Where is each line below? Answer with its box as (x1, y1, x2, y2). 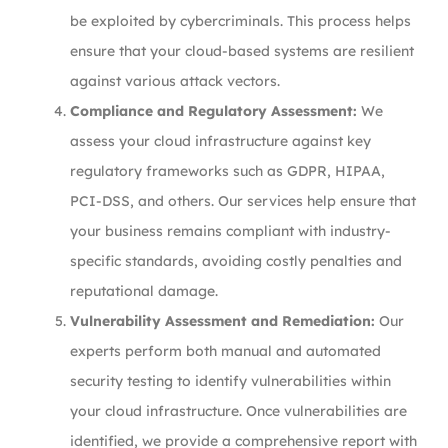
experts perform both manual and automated (70, 342, 381, 360)
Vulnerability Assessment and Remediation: (70, 312, 375, 330)
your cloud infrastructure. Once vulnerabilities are (70, 402, 407, 420)
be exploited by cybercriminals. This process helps (70, 12, 411, 30)
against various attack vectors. (70, 72, 280, 90)
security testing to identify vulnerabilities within (70, 372, 391, 390)
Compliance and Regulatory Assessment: (70, 102, 357, 120)
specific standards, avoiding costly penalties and (70, 252, 402, 270)
